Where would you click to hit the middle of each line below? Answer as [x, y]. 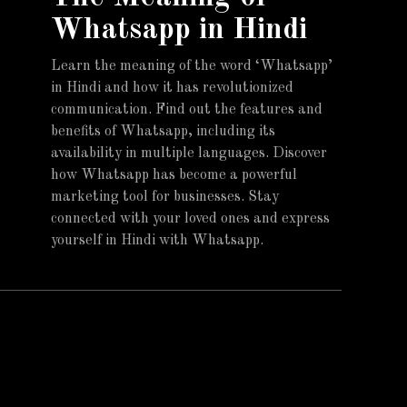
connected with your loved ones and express [190, 219]
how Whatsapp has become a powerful [174, 175]
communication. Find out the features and [187, 110]
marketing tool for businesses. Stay [165, 197]
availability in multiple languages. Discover [189, 154]
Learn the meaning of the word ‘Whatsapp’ [192, 66]
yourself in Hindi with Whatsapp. [157, 241]
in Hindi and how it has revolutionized [172, 88]
